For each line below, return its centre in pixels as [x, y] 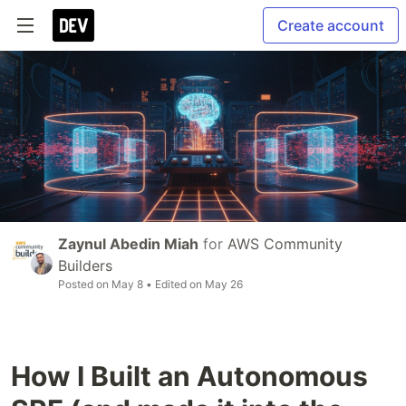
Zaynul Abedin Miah [128, 243]
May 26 [224, 284]
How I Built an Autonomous [189, 376]
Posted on [85, 284]
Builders [85, 265]
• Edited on [174, 284]
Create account [331, 25]
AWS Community [285, 243]
